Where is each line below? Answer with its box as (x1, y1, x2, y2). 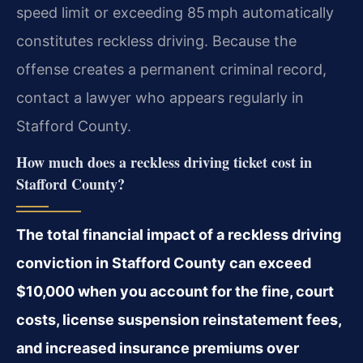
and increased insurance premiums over (16, 340, 299, 357)
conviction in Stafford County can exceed (16, 254, 311, 272)
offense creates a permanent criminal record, (16, 60, 327, 78)
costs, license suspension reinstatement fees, (16, 311, 341, 329)
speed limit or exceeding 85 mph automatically (16, 3, 334, 21)
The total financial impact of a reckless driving (16, 226, 341, 244)
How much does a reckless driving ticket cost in (16, 152, 312, 173)
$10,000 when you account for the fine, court (16, 283, 334, 301)
